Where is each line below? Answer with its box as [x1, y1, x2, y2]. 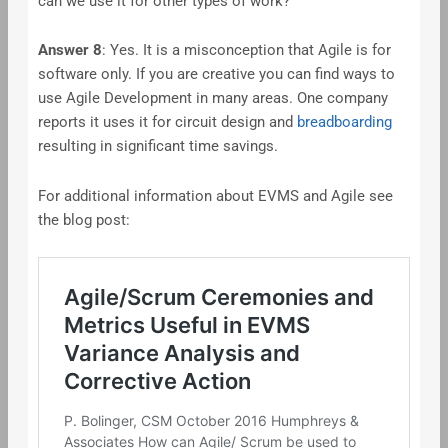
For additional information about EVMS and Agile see [37, 186, 393, 205]
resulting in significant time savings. [37, 137, 282, 156]
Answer [37, 41, 93, 60]
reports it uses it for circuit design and [37, 113, 297, 132]
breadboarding [296, 113, 392, 132]
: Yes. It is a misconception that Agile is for [101, 41, 391, 60]
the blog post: [37, 210, 134, 229]
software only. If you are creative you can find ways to [37, 65, 395, 84]
